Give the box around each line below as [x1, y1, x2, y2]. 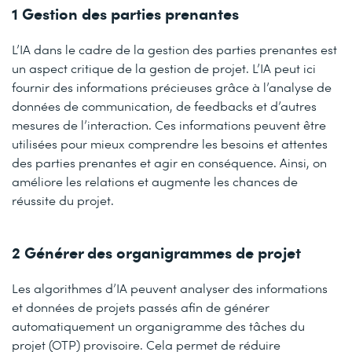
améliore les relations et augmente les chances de [12, 172, 298, 189]
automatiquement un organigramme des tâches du [12, 317, 305, 334]
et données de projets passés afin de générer [12, 298, 269, 315]
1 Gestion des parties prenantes [12, 2, 239, 24]
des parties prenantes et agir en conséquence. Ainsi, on [12, 153, 327, 170]
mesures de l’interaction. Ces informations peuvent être [12, 115, 326, 133]
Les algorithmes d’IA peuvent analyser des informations [12, 279, 328, 296]
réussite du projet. [12, 191, 114, 208]
